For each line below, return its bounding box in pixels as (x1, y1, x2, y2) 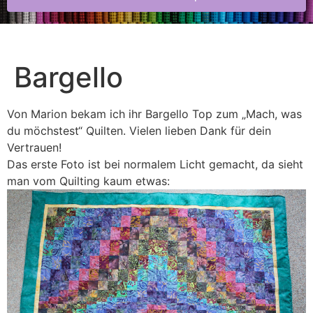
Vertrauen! (7, 140, 61, 155)
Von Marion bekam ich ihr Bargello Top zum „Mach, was (7, 107, 302, 122)
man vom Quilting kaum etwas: (7, 174, 170, 189)
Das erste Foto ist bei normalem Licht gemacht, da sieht (7, 157, 303, 172)
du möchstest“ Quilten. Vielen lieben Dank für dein (7, 124, 271, 138)
